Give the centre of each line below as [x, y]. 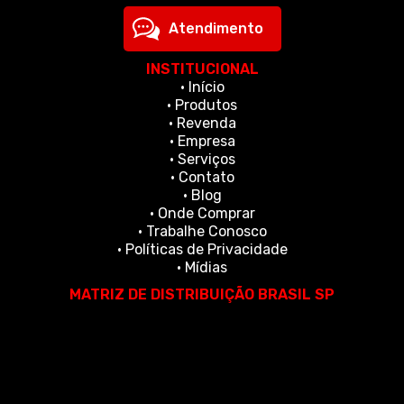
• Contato [202, 177]
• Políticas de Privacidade [202, 249]
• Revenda [202, 123]
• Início [202, 87]
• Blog [202, 195]
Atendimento [216, 29]
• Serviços [202, 159]
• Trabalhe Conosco [202, 231]
